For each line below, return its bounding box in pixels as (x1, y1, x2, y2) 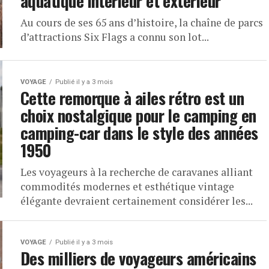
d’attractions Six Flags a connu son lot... (20, 30, 209, 44)
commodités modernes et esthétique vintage (20, 180, 234, 193)
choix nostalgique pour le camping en (20, 103, 256, 127)
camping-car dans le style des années (20, 121, 258, 145)
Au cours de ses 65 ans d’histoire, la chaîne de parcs (20, 16, 263, 29)
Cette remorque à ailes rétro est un (20, 86, 244, 110)
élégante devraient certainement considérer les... (20, 194, 253, 208)
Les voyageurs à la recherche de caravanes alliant (20, 165, 253, 179)
